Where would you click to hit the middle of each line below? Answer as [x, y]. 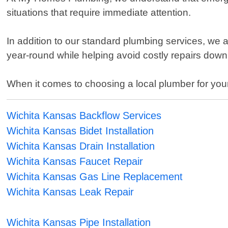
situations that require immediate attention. [99, 13]
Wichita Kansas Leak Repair [70, 192]
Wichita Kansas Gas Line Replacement [95, 177]
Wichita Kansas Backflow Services [84, 116]
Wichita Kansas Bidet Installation [80, 131]
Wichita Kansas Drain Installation [81, 146]
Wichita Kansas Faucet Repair [75, 162]
